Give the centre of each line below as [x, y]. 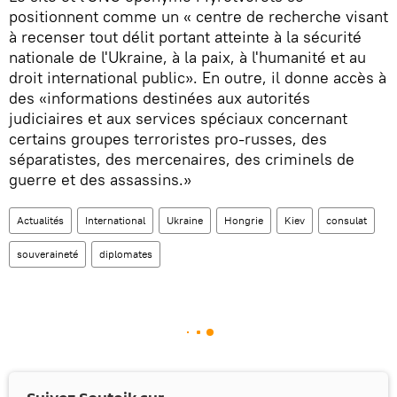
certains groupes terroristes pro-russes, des [168, 139]
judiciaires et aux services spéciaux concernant [178, 119]
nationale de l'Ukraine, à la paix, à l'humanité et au [187, 58]
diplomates [126, 254]
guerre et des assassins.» [100, 180]
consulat [346, 221]
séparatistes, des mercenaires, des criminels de [182, 160]
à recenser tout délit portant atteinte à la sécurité [185, 37]
